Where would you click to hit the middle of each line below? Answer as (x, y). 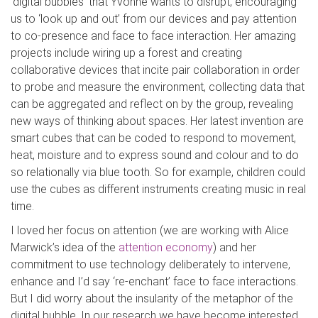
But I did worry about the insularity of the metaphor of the (152, 298)
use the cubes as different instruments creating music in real (158, 189)
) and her (235, 247)
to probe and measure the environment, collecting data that (158, 87)
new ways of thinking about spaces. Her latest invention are (157, 121)
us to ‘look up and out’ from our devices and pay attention (154, 19)
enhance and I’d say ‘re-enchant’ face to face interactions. (154, 281)
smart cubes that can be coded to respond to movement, (153, 138)
